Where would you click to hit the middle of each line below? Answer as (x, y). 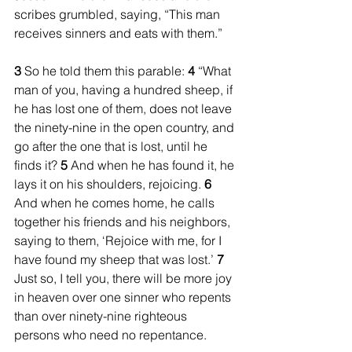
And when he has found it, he (154, 165)
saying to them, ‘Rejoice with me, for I (119, 240)
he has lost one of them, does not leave (125, 108)
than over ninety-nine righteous (102, 315)
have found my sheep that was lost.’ (115, 259)
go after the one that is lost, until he (112, 146)
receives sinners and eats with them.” (118, 33)
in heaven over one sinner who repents (124, 297)
